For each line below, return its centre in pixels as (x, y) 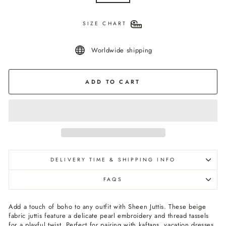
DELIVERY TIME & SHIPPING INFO (113, 159)
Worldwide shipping (122, 50)
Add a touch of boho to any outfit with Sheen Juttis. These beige (107, 206)
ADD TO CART (113, 81)
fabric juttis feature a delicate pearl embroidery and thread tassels (109, 215)
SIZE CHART (105, 24)
